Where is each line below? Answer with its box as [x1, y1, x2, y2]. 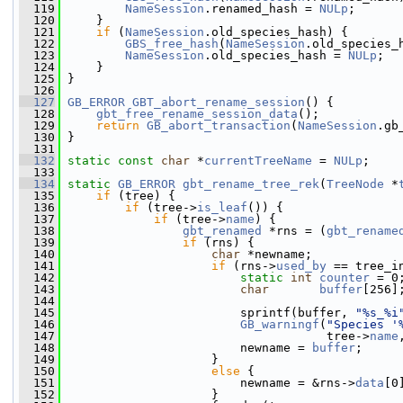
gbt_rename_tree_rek [183, 177, 319, 191]
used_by [276, 259, 327, 273]
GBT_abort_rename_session [132, 95, 305, 109]
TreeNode [327, 177, 384, 191]
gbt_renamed [183, 224, 262, 237]
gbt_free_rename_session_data [96, 107, 298, 121]
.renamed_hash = [204, 2, 319, 15]
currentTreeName [204, 154, 312, 167]
